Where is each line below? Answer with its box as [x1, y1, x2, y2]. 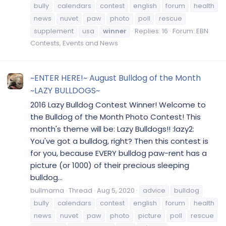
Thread [69, 186, 92, 196]
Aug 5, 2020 [97, 186, 135, 196]
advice [143, 186, 165, 196]
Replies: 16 [135, 26, 168, 36]
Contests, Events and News [30, 38, 118, 48]
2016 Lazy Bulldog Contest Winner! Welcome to [30, 99, 206, 110]
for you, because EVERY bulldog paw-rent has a [30, 147, 207, 158]
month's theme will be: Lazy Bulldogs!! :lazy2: [30, 123, 194, 134]
